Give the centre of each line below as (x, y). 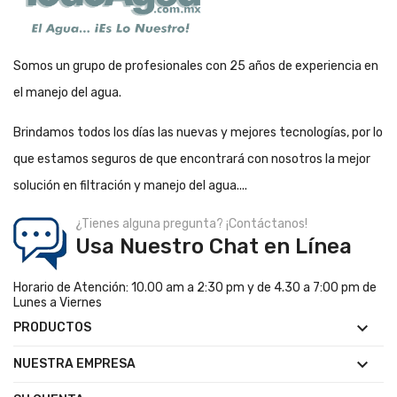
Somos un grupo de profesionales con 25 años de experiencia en (196, 66)
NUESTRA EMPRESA (74, 364)
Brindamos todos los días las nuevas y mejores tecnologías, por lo (198, 133)
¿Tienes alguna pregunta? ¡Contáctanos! (191, 224)
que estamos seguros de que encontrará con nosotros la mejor (192, 160)
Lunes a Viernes (58, 303)
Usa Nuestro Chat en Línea (214, 247)
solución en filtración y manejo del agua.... (130, 186)
